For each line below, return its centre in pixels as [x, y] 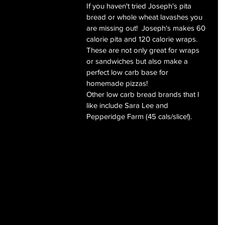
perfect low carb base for [128, 72]
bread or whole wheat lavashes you [145, 17]
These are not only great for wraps [144, 50]
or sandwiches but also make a [138, 61]
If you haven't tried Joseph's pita [140, 6]
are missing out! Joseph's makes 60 [147, 28]
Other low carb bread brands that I [144, 94]
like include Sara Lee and [128, 105]
